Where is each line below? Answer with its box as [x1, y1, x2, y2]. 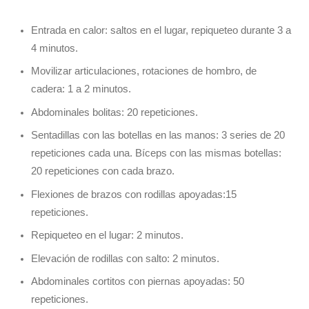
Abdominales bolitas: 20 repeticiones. [31, 106, 198, 118]
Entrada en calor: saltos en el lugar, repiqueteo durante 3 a [31, 25, 291, 37]
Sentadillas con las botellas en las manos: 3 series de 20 [31, 130, 285, 141]
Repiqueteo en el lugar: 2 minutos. [31, 230, 183, 241]
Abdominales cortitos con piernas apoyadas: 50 [31, 275, 244, 287]
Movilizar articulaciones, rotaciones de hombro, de [31, 66, 257, 77]
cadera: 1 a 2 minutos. [31, 83, 131, 95]
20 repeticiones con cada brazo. [31, 166, 175, 177]
